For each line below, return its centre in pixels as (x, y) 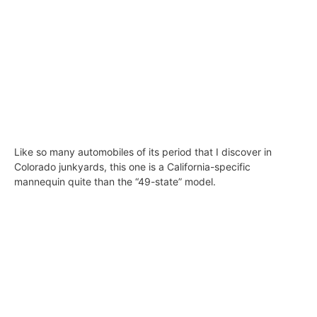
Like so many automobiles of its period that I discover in (143, 152)
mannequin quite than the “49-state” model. (115, 182)
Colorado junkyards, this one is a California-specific (132, 167)
